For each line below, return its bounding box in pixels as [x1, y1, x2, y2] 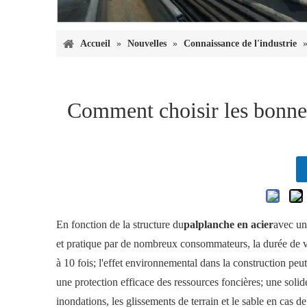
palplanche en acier [184, 219, 273, 231]
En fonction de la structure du [56, 219, 184, 231]
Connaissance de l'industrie [184, 38, 297, 49]
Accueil [80, 38, 110, 49]
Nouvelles [127, 38, 167, 49]
